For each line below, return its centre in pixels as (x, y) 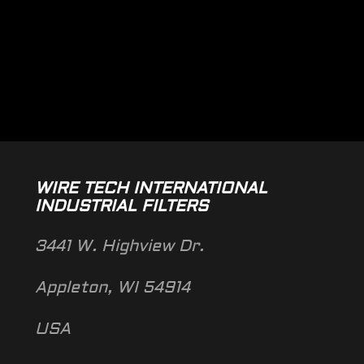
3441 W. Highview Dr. (119, 247)
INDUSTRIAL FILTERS (121, 207)
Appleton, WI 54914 (112, 288)
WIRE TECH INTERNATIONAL (151, 189)
